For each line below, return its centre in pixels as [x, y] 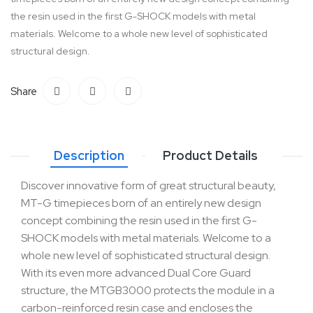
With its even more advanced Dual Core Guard [136, 272]
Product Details [210, 155]
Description [89, 155]
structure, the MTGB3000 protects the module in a [148, 290]
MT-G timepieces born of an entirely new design [141, 203]
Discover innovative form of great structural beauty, [148, 185]
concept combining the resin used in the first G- [139, 220]
